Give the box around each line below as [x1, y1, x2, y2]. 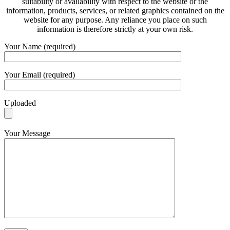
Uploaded [4, 99, 36, 107]
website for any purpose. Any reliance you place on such [23, 15, 207, 24]
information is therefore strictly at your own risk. [37, 25, 193, 33]
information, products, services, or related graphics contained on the [6, 6, 224, 15]
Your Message [4, 129, 50, 138]
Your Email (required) [4, 70, 75, 79]
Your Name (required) [4, 42, 75, 51]
